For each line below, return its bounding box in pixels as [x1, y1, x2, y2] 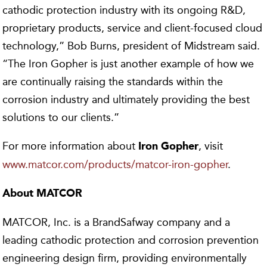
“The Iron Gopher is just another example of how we [2, 57, 254, 70]
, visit [198, 139, 223, 153]
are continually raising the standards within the [2, 75, 223, 88]
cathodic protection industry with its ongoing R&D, [2, 4, 246, 17]
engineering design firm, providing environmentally [2, 252, 247, 265]
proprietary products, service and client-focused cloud [2, 21, 263, 35]
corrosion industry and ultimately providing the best [2, 93, 250, 106]
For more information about [2, 139, 139, 153]
